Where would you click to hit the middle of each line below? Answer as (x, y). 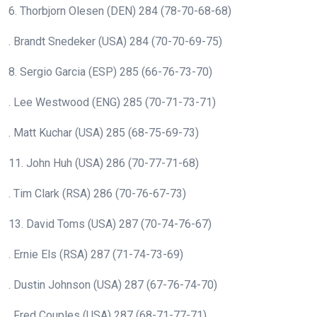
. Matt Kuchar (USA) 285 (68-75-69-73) (104, 133)
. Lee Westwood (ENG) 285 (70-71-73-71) (112, 103)
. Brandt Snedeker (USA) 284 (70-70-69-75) (115, 42)
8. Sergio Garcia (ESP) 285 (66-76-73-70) (110, 72)
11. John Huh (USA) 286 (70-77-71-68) (104, 163)
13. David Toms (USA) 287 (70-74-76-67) (110, 224)
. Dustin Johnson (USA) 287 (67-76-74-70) (113, 285)
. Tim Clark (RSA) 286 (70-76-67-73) (97, 194)
